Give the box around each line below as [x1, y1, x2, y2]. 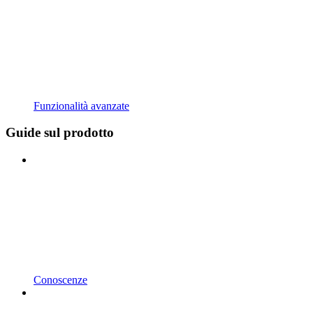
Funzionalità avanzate [34, 99, 129, 112]
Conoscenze [34, 274, 87, 286]
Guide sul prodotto [6, 125, 114, 140]
